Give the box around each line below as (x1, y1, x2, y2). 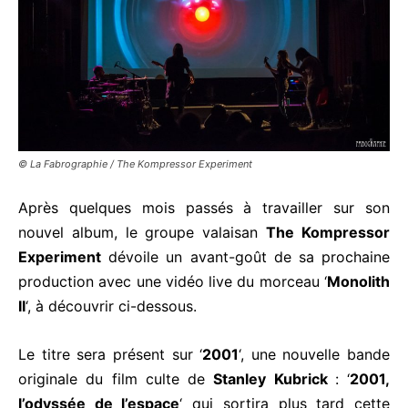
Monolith (327, 271, 390, 291)
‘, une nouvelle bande (239, 344, 390, 363)
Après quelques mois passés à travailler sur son (18, 198, 390, 217)
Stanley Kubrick (213, 369, 335, 388)
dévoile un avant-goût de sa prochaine (101, 247, 390, 266)
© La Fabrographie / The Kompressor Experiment (18, 157, 252, 170)
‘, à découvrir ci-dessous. (25, 296, 197, 315)
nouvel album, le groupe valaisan (18, 222, 267, 241)
